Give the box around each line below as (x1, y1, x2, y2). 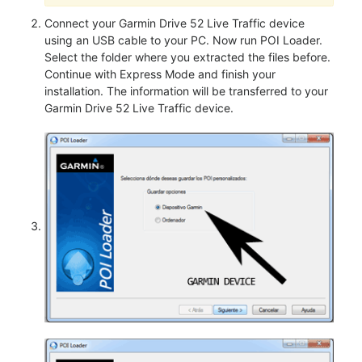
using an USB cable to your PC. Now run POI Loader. (44, 33, 322, 47)
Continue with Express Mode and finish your (44, 67, 276, 81)
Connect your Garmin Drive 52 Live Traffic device (44, 16, 305, 30)
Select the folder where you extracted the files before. (44, 50, 330, 64)
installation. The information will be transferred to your (44, 84, 328, 98)
